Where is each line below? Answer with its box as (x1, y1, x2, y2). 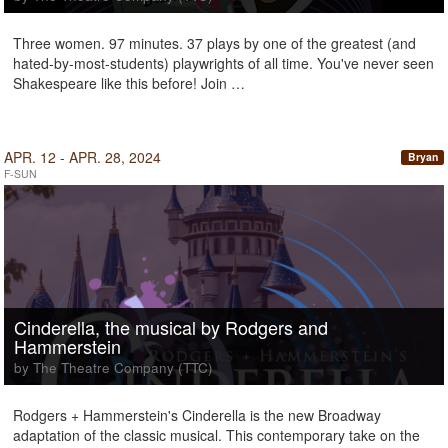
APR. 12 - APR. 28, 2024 (4, 147, 161, 167)
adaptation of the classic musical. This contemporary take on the (13, 425, 420, 445)
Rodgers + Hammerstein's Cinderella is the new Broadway (13, 405, 381, 425)
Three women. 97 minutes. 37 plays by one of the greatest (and (13, 33, 416, 53)
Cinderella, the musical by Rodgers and (14, 314, 328, 340)
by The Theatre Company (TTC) (14, 358, 213, 377)
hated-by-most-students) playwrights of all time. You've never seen (13, 53, 434, 73)
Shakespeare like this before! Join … (13, 73, 245, 93)
